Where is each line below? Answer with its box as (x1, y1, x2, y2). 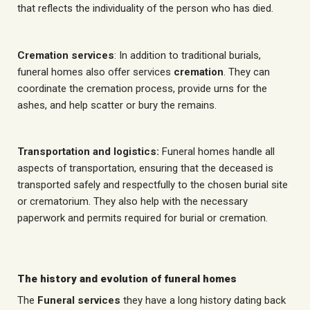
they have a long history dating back (120, 294, 286, 307)
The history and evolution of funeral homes (17, 272, 237, 285)
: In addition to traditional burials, (114, 48, 261, 62)
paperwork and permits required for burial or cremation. (17, 212, 268, 225)
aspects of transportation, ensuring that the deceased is (17, 162, 273, 175)
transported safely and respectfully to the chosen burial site (17, 179, 288, 192)
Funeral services (37, 294, 120, 307)
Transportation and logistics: (17, 145, 159, 158)
